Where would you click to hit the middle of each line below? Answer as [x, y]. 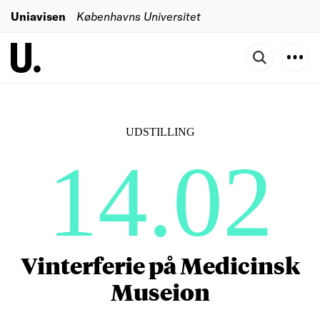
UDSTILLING [160, 132]
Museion [160, 291]
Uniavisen [38, 16]
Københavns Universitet [139, 16]
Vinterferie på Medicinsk [160, 265]
